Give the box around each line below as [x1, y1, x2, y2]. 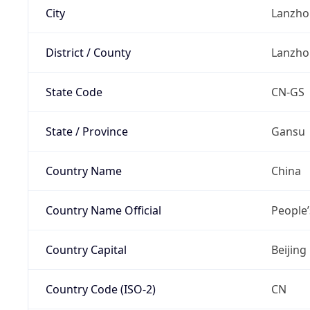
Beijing [271, 241, 307, 257]
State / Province [45, 123, 128, 139]
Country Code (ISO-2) [45, 281, 156, 297]
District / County [45, 44, 131, 60]
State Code [45, 84, 102, 100]
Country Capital [45, 241, 127, 257]
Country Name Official [45, 202, 161, 218]
